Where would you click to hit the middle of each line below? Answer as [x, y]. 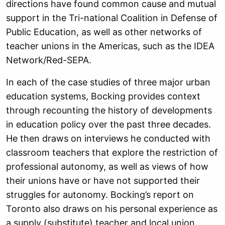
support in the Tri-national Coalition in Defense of [112, 18]
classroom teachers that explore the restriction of [112, 152]
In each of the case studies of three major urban [108, 82]
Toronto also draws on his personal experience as [112, 209]
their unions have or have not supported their [103, 181]
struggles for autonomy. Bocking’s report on [100, 195]
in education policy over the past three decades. [108, 124]
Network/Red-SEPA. [49, 60]
